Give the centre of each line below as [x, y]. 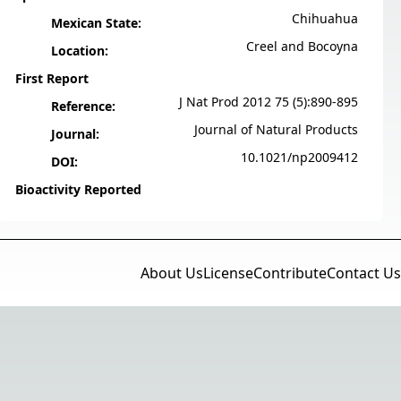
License [228, 273]
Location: [80, 50]
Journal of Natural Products [276, 129]
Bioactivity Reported [78, 189]
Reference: [83, 106]
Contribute [290, 273]
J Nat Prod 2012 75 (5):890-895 [269, 101]
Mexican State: [96, 22]
